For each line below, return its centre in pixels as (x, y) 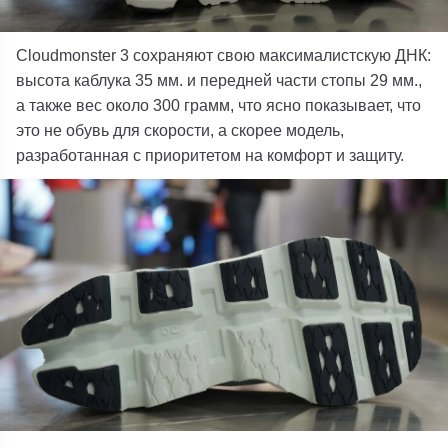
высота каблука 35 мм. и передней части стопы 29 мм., (219, 80)
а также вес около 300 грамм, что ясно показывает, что (219, 105)
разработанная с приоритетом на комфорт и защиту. (210, 155)
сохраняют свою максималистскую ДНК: (280, 55)
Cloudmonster (68, 55)
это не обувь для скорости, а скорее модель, (180, 130)
